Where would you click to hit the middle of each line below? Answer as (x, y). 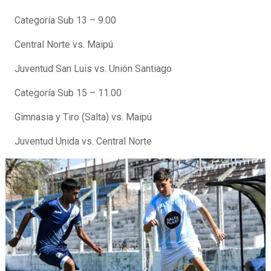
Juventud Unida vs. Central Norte (83, 142)
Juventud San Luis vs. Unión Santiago (93, 69)
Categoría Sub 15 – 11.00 (68, 93)
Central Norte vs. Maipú (64, 45)
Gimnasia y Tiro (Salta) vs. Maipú (83, 117)
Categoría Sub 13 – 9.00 (65, 21)
